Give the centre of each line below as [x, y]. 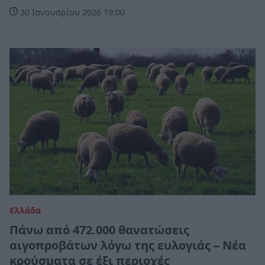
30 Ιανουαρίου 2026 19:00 [71, 12]
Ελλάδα [25, 210]
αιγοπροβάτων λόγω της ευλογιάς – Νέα [128, 245]
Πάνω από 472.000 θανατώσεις [99, 230]
